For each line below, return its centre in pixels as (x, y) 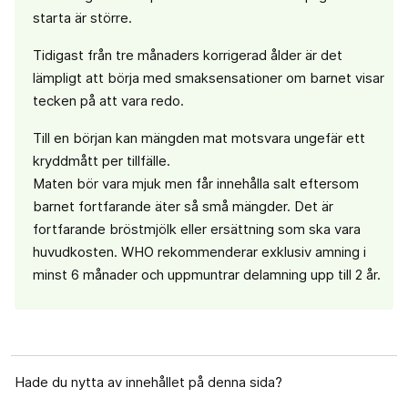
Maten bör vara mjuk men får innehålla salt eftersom (196, 183)
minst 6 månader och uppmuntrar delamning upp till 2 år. (207, 274)
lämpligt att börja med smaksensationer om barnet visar (209, 77)
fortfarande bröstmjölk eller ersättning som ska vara (197, 229)
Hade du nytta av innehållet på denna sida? (148, 382)
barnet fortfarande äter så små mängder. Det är (183, 206)
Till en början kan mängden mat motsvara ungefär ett (199, 138)
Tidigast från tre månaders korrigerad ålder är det (188, 55)
